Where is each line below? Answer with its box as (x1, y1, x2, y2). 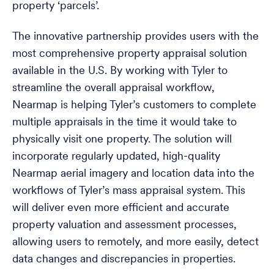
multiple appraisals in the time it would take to (12, 117, 237, 128)
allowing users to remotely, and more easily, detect (12, 237, 259, 248)
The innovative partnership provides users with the (12, 31, 259, 43)
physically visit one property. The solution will (12, 134, 232, 146)
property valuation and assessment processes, (12, 220, 237, 231)
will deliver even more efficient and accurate (12, 202, 229, 214)
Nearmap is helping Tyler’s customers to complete (12, 100, 256, 111)
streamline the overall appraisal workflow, (12, 83, 215, 94)
